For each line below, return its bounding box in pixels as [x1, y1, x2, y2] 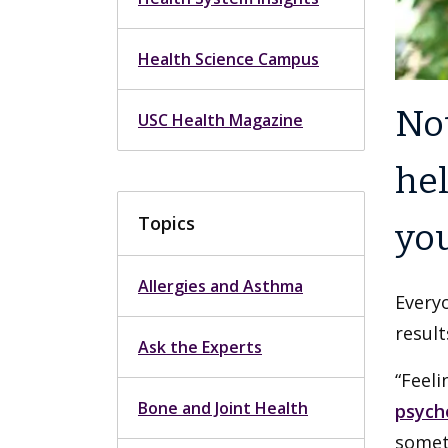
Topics [138, 211, 195, 235]
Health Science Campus [138, 48, 319, 70]
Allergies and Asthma [138, 275, 303, 297]
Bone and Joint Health [138, 397, 308, 419]
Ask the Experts [138, 336, 262, 358]
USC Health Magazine [138, 109, 303, 131]
